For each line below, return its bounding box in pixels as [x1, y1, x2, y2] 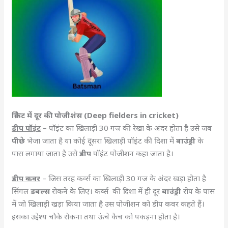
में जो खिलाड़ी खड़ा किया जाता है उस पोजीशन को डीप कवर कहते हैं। [12, 198, 205, 209]
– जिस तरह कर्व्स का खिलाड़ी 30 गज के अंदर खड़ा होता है [42, 173, 207, 183]
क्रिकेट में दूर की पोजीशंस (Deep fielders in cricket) [12, 109, 179, 120]
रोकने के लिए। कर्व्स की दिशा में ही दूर [52, 185, 162, 196]
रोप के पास [183, 185, 215, 196]
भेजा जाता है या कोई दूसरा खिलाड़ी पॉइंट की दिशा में [27, 135, 177, 146]
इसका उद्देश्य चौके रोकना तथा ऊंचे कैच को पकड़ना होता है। [12, 211, 183, 221]
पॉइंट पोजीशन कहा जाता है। [93, 148, 176, 158]
